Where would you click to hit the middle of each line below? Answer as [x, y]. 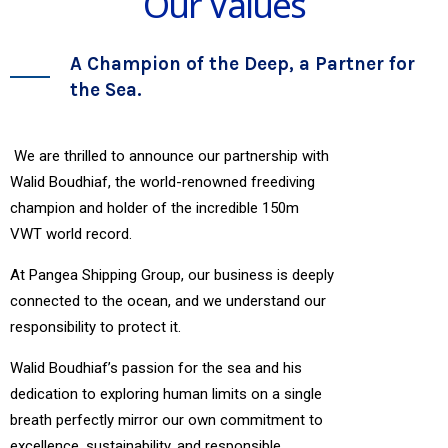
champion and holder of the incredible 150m [154, 207]
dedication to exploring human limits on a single [166, 393]
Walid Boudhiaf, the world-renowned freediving [162, 181]
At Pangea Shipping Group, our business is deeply [172, 274]
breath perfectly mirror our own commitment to [166, 419]
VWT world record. [71, 233]
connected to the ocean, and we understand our [168, 300]
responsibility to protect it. [95, 326]
